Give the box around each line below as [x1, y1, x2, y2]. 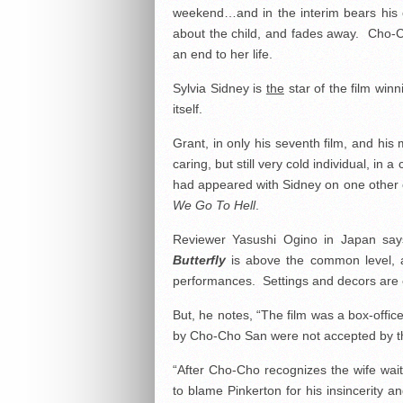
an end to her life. [173, 47, 273, 61]
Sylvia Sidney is [173, 81, 266, 95]
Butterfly [173, 253, 226, 267]
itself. [173, 102, 202, 116]
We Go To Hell [173, 198, 255, 212]
